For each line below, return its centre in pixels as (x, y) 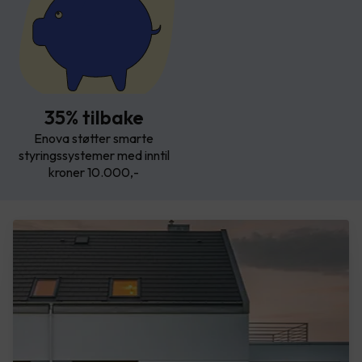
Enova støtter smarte (94, 138)
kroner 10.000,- (94, 172)
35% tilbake (94, 117)
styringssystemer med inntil (94, 155)
